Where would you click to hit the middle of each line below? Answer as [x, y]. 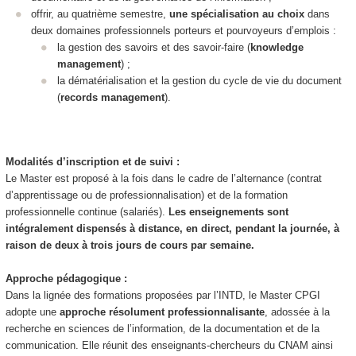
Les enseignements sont [228, 211]
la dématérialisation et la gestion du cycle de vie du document [199, 80]
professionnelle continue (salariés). [87, 211]
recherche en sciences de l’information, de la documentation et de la [162, 328]
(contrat [302, 178]
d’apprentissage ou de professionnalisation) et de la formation [146, 195]
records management [112, 97]
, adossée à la [297, 311]
